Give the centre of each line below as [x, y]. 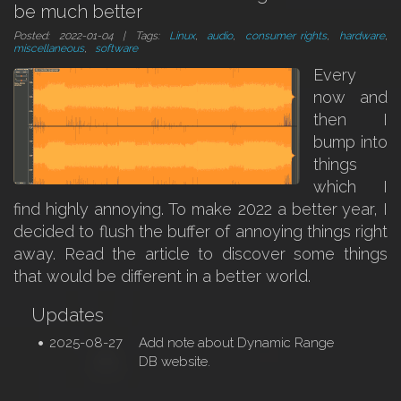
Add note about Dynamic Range [236, 343]
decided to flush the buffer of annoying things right [200, 231]
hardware [362, 36]
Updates [68, 315]
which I [350, 187]
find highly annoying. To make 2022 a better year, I [200, 209]
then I [350, 119]
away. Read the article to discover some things [200, 254]
